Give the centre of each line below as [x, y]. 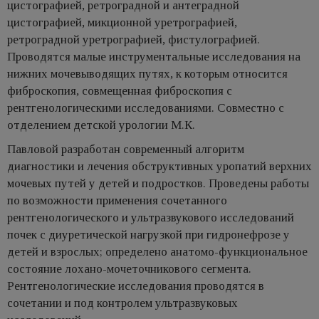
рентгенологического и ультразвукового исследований [151, 217]
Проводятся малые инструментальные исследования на [154, 56]
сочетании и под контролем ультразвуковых [122, 303]
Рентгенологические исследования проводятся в [136, 286]
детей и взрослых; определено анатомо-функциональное [157, 251]
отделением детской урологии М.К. [101, 125]
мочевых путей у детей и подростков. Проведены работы [158, 183]
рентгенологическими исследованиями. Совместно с [146, 108]
